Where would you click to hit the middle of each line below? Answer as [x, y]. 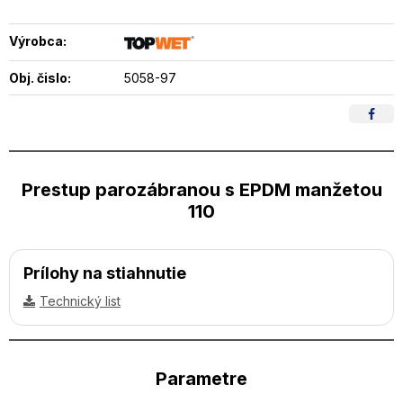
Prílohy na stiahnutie [105, 273]
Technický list [80, 300]
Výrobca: [38, 41]
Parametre [201, 378]
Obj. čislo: [40, 77]
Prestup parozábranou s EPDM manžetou [201, 189]
